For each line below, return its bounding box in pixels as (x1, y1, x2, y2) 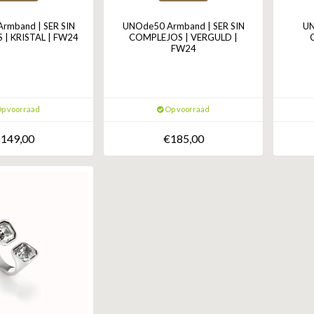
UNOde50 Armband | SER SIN (122, 20, 245, 32)
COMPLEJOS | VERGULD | (129, 32, 238, 43)
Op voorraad (163, 104, 210, 114)
